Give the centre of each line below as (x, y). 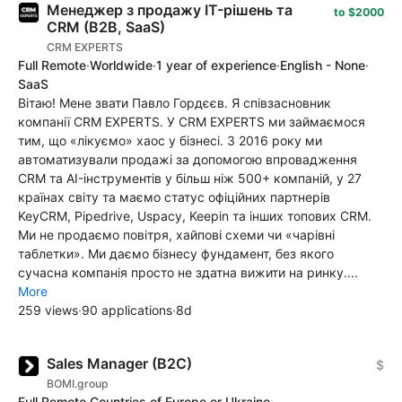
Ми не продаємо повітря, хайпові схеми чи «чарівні (176, 235)
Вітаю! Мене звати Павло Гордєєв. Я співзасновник (175, 103)
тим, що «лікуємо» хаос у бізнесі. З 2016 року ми (170, 141)
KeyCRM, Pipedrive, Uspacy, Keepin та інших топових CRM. (195, 216)
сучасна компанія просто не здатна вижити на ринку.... (188, 273)
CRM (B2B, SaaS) (106, 27)
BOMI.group (78, 384)
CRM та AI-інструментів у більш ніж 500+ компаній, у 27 (190, 179)
